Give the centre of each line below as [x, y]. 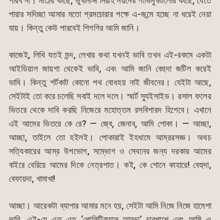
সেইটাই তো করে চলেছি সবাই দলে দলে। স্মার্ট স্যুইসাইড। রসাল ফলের [110, 96]
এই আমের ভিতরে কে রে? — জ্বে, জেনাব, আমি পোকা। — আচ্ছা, [110, 124]
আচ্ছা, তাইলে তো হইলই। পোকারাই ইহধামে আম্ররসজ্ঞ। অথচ [110, 137]
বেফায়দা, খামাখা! [32, 179]
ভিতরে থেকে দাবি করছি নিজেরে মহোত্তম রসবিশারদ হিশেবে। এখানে [110, 110]
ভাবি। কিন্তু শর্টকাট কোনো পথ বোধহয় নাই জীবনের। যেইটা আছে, [110, 82]
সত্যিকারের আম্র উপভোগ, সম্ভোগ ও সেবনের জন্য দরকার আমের [110, 151]
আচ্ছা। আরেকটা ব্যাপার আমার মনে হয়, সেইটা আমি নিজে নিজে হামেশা [110, 206]
